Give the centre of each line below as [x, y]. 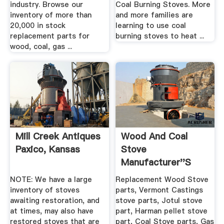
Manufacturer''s [156, 162]
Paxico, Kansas [47, 149]
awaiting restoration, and [54, 201]
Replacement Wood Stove [162, 180]
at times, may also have [51, 211]
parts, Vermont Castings [159, 190]
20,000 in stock [37, 26]
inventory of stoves [44, 190]
